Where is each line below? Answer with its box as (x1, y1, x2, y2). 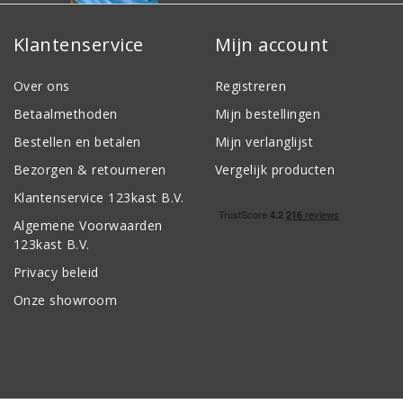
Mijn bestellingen (215, 105, 321, 123)
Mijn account (215, 32, 329, 58)
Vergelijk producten (215, 161, 336, 179)
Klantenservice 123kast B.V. (13, 189, 184, 207)
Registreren (215, 77, 287, 95)
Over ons (13, 77, 70, 95)
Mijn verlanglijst (215, 133, 314, 151)
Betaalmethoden (13, 105, 118, 123)
